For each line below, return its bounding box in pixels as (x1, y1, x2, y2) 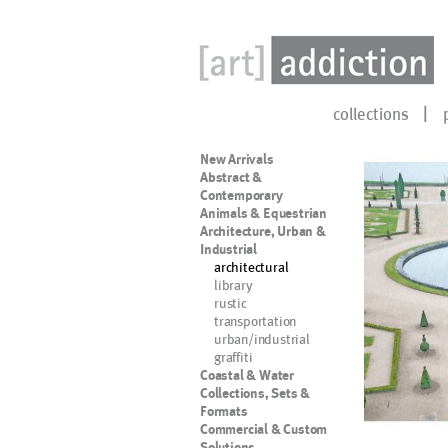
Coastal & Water (200, 367, 294, 383)
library (214, 276, 253, 293)
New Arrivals (200, 151, 274, 167)
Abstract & (200, 169, 262, 185)
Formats (200, 403, 248, 419)
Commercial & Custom (200, 421, 328, 437)
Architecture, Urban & (200, 223, 326, 239)
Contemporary (200, 187, 283, 203)
